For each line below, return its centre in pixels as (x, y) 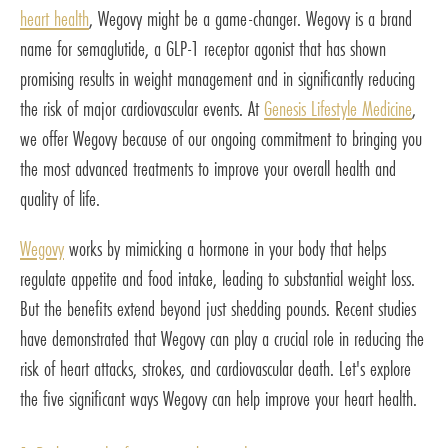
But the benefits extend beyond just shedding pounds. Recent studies (218, 309)
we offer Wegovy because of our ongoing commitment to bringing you (221, 139)
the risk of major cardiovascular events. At (142, 109)
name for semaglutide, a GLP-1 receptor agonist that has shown (203, 49)
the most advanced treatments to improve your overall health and (208, 169)
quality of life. (60, 199)
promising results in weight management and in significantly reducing (217, 79)
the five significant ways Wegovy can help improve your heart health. (218, 399)
